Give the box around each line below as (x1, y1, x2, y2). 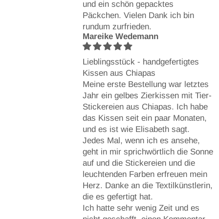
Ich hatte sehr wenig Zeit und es (82, 203, 199, 213)
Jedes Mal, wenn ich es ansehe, (82, 135, 200, 145)
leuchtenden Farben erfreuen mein (82, 169, 207, 179)
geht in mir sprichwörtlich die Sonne (82, 147, 213, 156)
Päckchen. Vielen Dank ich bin (82, 10, 194, 20)
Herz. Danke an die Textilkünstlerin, (82, 180, 213, 190)
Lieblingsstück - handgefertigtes (82, 57, 199, 66)
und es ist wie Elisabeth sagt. (82, 124, 190, 134)
